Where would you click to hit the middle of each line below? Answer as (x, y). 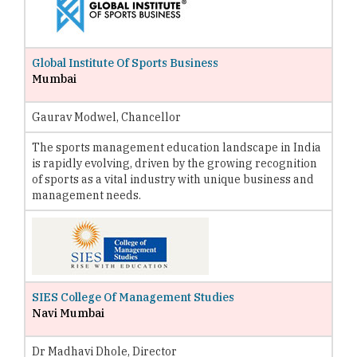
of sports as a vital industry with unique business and (173, 179)
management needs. (86, 195)
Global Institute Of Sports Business (125, 63)
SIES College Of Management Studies (133, 297)
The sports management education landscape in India (177, 147)
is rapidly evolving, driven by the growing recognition (175, 163)
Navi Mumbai (68, 313)
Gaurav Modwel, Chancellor (106, 117)
